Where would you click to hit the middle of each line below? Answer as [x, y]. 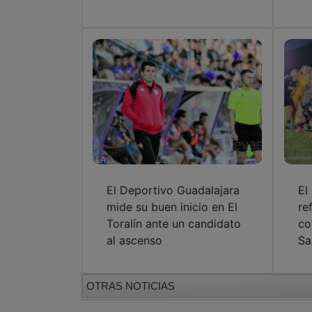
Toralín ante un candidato [174, 223]
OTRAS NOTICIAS [131, 286]
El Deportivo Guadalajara [173, 190]
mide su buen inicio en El [172, 206]
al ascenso [134, 240]
